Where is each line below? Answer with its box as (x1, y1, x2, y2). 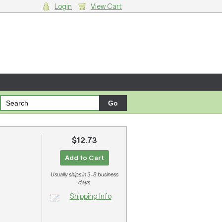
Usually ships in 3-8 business (50, 171, 118, 177)
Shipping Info (69, 192, 111, 200)
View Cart (91, 2, 122, 10)
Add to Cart (64, 154, 104, 162)
